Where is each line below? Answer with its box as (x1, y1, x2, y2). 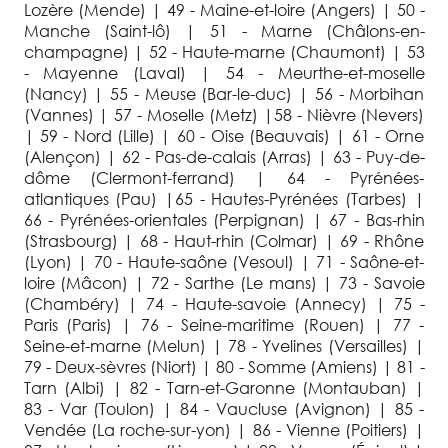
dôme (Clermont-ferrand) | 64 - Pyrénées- (23, 166, 425, 188)
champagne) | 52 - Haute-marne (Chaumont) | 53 (23, 40, 425, 62)
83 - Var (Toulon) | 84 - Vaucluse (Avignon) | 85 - (23, 397, 425, 419)
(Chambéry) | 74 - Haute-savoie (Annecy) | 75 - (23, 292, 425, 314)
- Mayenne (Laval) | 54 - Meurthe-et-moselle (23, 61, 425, 83)
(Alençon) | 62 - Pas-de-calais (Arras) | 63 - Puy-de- (23, 145, 425, 167)
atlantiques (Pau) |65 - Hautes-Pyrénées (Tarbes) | (23, 187, 425, 209)
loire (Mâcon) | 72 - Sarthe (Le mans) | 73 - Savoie (23, 271, 425, 293)
